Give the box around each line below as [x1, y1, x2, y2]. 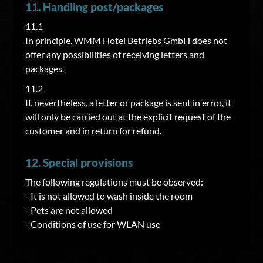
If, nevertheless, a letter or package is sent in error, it [25, 97, 231, 108]
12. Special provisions [25, 156, 133, 169]
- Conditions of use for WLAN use [25, 218, 160, 230]
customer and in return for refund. [25, 125, 161, 136]
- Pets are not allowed [25, 204, 113, 215]
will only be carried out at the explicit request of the [25, 111, 231, 122]
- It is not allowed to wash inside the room [25, 190, 193, 201]
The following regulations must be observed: [25, 176, 203, 187]
